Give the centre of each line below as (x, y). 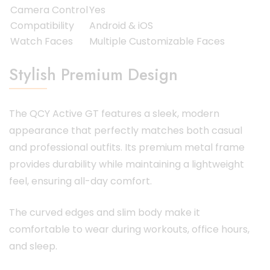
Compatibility (42, 25)
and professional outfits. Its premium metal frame (127, 147)
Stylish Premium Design (93, 74)
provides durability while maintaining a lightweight (127, 164)
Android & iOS (121, 25)
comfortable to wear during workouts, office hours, (129, 229)
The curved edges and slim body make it (105, 212)
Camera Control (49, 10)
